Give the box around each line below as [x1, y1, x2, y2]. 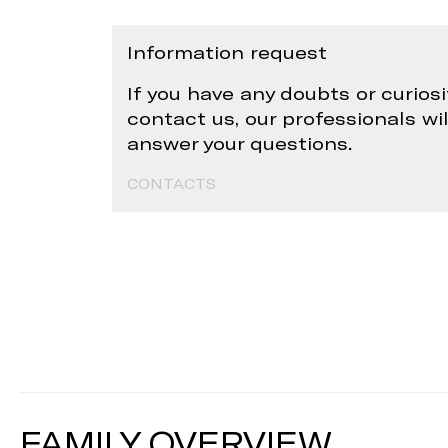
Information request [127, 41, 327, 64]
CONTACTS [127, 175, 216, 193]
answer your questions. [127, 132, 353, 155]
